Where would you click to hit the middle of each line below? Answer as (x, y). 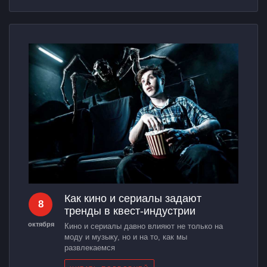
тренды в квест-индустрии (130, 211)
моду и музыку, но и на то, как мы (126, 237)
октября (41, 224)
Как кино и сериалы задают (133, 199)
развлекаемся (90, 248)
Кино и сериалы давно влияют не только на (144, 226)
